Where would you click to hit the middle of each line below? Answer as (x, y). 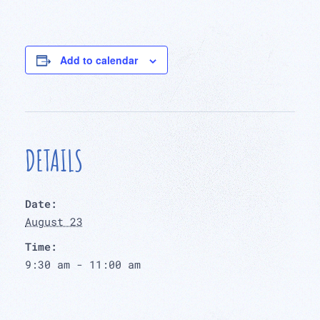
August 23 (54, 221)
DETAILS (54, 160)
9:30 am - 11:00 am (83, 264)
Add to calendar (99, 60)
